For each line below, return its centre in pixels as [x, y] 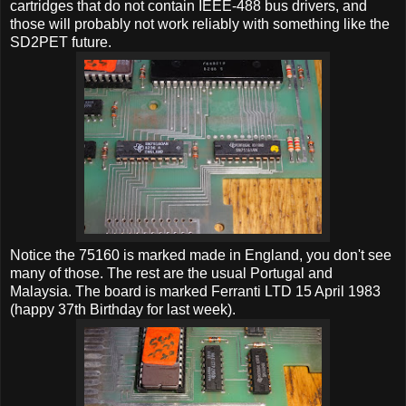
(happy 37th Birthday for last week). [123, 309]
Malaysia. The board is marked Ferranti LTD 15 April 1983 [195, 291]
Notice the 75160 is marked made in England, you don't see [201, 255]
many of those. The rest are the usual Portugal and [171, 273]
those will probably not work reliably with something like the [200, 24]
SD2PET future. [61, 42]
